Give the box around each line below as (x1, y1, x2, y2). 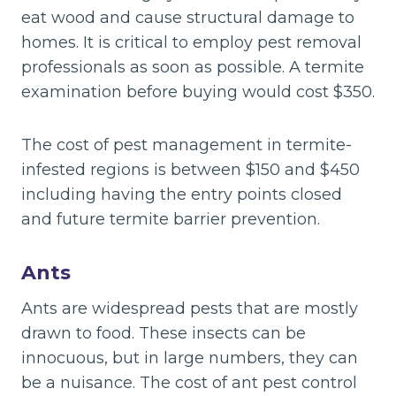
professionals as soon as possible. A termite (21, 57, 364, 77)
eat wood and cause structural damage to (21, 7, 354, 27)
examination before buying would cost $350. (21, 81, 375, 102)
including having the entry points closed (21, 184, 342, 204)
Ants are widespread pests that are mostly (21, 298, 358, 318)
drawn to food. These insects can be (21, 323, 306, 343)
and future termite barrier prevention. (21, 209, 320, 229)
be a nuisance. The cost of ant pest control (21, 372, 357, 392)
